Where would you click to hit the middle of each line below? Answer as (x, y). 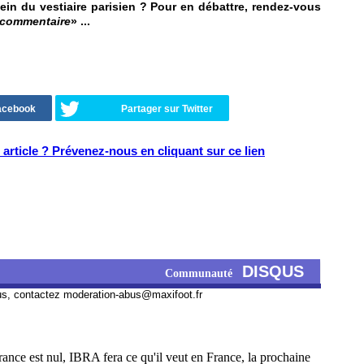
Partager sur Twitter (167, 109)
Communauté (204, 273)
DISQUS (273, 271)
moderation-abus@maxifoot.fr (133, 295)
